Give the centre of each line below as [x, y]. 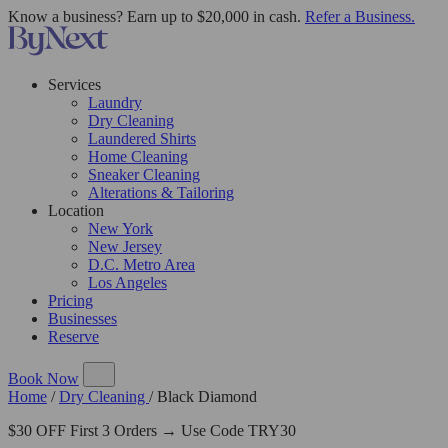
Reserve [73, 336]
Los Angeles [127, 282]
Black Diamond [207, 396]
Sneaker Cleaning [144, 174]
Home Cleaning [138, 156]
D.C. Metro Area [141, 264]
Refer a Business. [360, 16]
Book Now [43, 378]
